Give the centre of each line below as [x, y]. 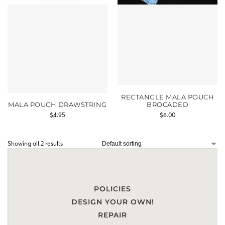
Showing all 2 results [35, 143]
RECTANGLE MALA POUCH [167, 97]
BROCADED [167, 104]
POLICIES [113, 189]
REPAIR [113, 215]
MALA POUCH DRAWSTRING [58, 104]
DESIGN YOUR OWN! [113, 202]
